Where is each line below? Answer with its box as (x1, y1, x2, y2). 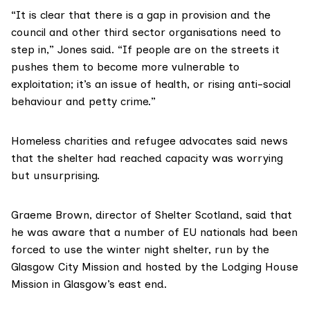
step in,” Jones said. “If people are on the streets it (11, 43, 280, 57)
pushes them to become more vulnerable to (11, 60, 239, 74)
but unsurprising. (11, 169, 100, 183)
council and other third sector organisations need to (11, 26, 281, 39)
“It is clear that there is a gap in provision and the (11, 8, 271, 22)
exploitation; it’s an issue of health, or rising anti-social (11, 77, 291, 91)
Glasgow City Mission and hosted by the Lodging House (11, 260, 298, 274)
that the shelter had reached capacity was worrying (11, 152, 283, 165)
